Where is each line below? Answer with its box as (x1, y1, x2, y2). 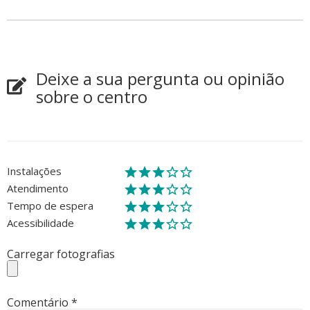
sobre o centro (36, 84, 147, 108)
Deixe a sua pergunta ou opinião (36, 66, 284, 90)
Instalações (7, 163, 62, 178)
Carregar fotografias (7, 246, 115, 262)
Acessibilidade (7, 215, 74, 230)
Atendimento (7, 181, 69, 195)
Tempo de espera (7, 198, 93, 212)
